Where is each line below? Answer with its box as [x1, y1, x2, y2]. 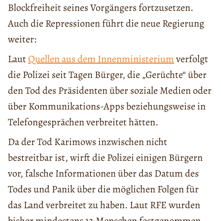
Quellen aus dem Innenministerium [28, 52, 174, 66]
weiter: [8, 33, 37, 46]
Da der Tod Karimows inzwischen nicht [8, 135, 167, 149]
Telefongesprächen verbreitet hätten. [8, 115, 158, 129]
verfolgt [174, 52, 208, 66]
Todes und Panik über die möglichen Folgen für [8, 183, 199, 196]
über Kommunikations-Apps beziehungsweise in [8, 100, 206, 113]
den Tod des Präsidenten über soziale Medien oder [8, 84, 212, 98]
